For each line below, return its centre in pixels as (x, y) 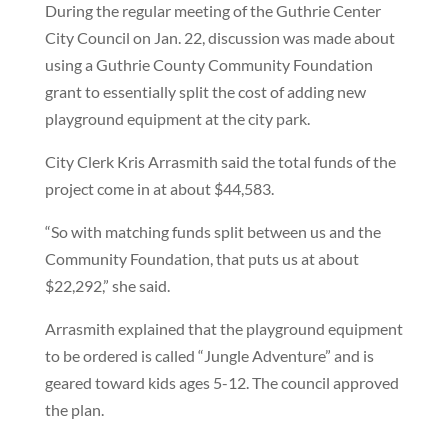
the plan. (74, 409)
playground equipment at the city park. (177, 118)
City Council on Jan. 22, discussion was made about (219, 37)
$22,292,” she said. (107, 285)
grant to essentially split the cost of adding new (205, 91)
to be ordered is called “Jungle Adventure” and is (209, 355)
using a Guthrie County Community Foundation (208, 64)
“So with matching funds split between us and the (212, 231)
